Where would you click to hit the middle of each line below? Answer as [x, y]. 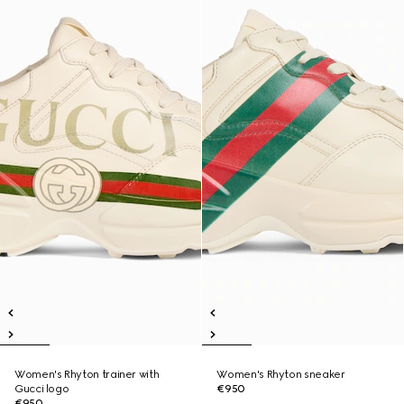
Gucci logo [42, 389]
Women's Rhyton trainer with [87, 374]
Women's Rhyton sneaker [281, 374]
